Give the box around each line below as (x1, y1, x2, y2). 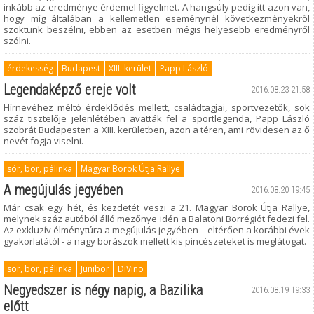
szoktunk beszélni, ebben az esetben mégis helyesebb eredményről (4, 23, 310, 36)
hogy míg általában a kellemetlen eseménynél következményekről (4, 12, 310, 25)
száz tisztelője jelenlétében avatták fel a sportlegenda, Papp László (4, 112, 310, 125)
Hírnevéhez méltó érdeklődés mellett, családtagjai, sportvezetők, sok (4, 101, 310, 114)
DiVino (118, 263, 144, 275)
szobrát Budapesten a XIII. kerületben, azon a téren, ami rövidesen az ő (4, 123, 310, 136)
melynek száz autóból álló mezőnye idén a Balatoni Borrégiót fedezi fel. (4, 212, 310, 225)
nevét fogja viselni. (4, 135, 83, 147)
